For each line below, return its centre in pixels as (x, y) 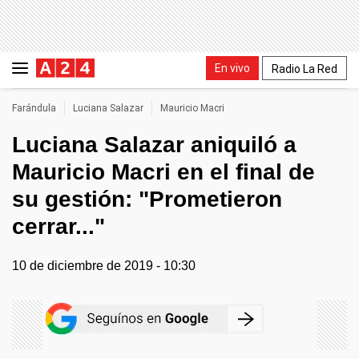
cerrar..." (58, 226)
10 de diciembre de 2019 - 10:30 (104, 266)
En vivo (232, 68)
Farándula (34, 108)
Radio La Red (305, 69)
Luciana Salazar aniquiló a (154, 145)
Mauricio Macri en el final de (163, 172)
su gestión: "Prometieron (147, 199)
